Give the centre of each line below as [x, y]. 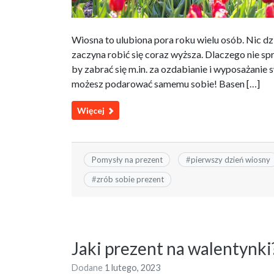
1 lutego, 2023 [132, 267]
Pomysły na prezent [127, 159]
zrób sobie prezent [130, 180]
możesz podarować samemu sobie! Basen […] [166, 83]
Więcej [92, 110]
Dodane [88, 267]
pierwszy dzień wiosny [230, 159]
